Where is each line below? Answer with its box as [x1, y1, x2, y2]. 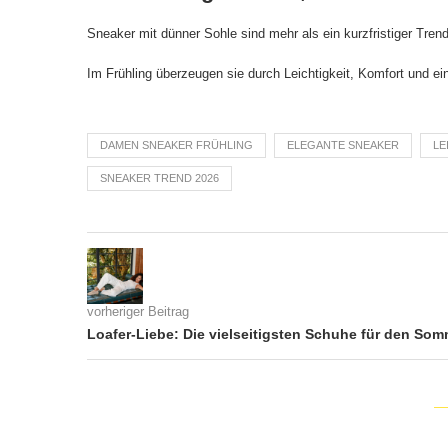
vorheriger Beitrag [87, 303, 189, 319]
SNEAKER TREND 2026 [100, 171, 219, 184]
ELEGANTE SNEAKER [287, 138, 399, 151]
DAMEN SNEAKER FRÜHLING [100, 138, 253, 151]
